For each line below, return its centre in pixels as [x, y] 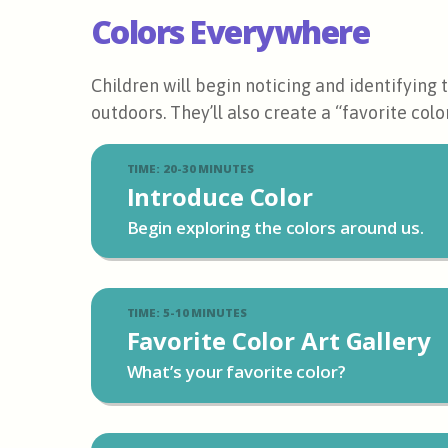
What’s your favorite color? [236, 372]
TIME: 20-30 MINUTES [190, 168]
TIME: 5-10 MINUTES [186, 313]
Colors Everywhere [230, 31]
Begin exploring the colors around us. [275, 227]
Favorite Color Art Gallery [278, 341]
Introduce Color [219, 196]
